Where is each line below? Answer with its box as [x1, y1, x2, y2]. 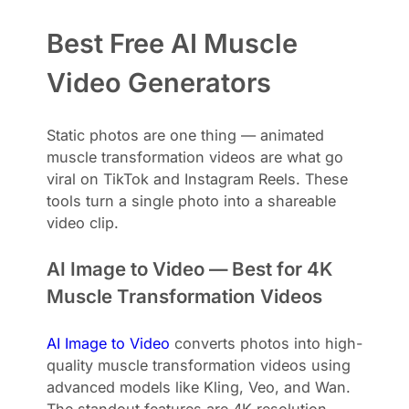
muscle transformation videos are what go [47, 147, 344, 166]
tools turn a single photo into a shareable [47, 191, 337, 210]
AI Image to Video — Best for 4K [47, 257, 333, 280]
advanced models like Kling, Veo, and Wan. [47, 377, 351, 396]
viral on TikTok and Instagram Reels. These [47, 169, 349, 188]
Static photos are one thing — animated [47, 125, 325, 144]
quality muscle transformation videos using [47, 355, 351, 374]
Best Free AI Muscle [47, 26, 299, 59]
